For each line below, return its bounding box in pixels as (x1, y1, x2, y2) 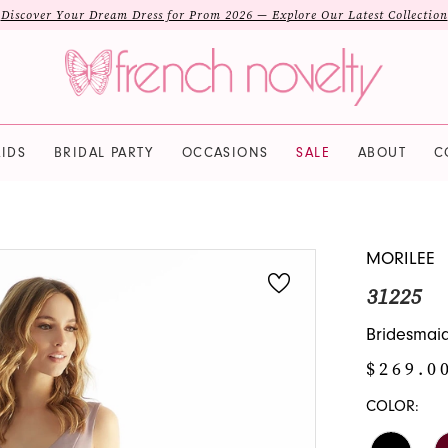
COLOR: (365, 397, 419, 416)
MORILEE (365, 248, 435, 270)
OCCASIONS (181, 144, 269, 161)
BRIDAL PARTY (53, 144, 154, 161)
